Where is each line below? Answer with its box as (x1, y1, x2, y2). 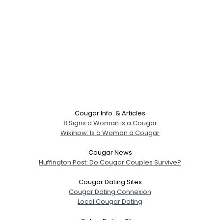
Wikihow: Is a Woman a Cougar (60, 128, 160, 137)
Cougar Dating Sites (78, 177, 142, 187)
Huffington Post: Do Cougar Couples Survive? (39, 157, 181, 167)
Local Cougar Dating (78, 196, 142, 206)
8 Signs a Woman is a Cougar (63, 118, 157, 128)
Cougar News (88, 147, 132, 157)
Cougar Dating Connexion (69, 187, 151, 196)
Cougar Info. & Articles (75, 108, 145, 118)
